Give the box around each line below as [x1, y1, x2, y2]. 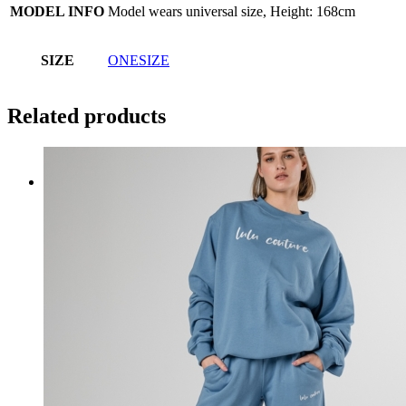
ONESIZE [108, 52, 169, 68]
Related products [7, 103, 166, 128]
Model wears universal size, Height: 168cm [108, 3, 355, 19]
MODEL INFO [10, 3, 104, 19]
